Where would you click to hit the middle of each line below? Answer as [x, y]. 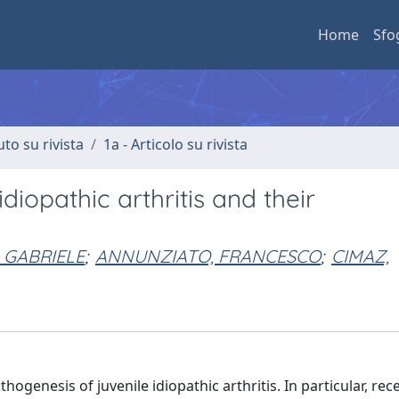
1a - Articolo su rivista [175, 144]
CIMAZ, [360, 256]
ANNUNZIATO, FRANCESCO [208, 256]
